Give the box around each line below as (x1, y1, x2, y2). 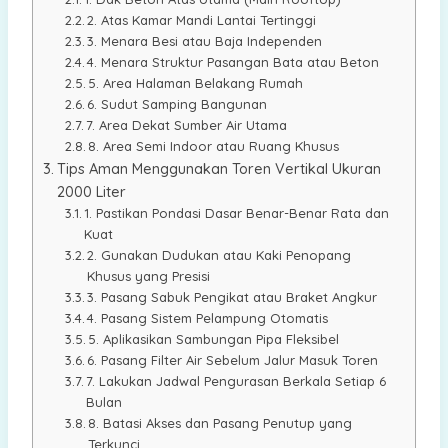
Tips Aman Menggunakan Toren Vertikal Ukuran (56, 159, 381, 179)
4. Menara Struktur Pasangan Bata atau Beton (87, 54, 380, 71)
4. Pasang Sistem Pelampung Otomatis (87, 310, 329, 327)
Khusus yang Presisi (87, 268, 211, 285)
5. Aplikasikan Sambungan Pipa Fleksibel (88, 331, 340, 348)
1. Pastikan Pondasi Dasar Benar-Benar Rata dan (84, 205, 390, 222)
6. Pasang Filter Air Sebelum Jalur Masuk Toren (87, 352, 379, 369)
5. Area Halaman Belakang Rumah (88, 75, 304, 92)
